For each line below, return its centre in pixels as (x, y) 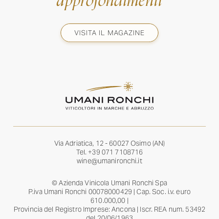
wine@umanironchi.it (109, 161)
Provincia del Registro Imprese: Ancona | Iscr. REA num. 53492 (109, 210)
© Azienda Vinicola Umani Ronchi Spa (109, 183)
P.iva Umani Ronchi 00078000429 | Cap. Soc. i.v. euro (109, 192)
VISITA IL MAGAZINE (109, 33)
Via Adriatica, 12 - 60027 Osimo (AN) (109, 144)
